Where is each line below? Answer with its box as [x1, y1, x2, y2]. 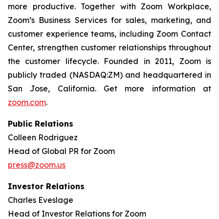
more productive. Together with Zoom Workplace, [8, 1, 211, 11]
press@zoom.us [8, 160, 66, 170]
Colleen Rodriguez [8, 132, 78, 142]
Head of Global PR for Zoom [8, 146, 115, 156]
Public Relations [8, 119, 73, 129]
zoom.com [8, 97, 46, 107]
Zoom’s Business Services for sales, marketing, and [8, 15, 211, 25]
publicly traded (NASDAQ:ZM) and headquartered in [8, 70, 211, 80]
